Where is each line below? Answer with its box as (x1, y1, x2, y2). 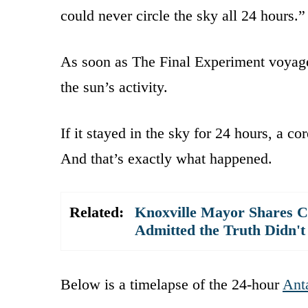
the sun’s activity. (60, 78, 168, 96)
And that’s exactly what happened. (60, 149, 272, 167)
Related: (69, 203, 124, 221)
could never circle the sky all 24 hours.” (60, 6, 305, 24)
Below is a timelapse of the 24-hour (60, 275, 283, 293)
